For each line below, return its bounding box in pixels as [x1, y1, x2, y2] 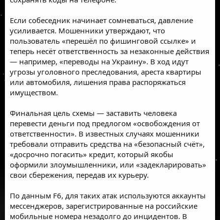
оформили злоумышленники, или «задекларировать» [10, 159, 206, 169]
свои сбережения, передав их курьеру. [10, 169, 149, 180]
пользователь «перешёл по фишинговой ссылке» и [10, 35, 196, 46]
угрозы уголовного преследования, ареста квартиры [10, 66, 201, 77]
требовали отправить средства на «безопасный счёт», [10, 138, 205, 149]
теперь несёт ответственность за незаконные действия [10, 46, 209, 56]
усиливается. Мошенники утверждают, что [10, 25, 165, 35]
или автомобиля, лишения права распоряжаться [10, 77, 186, 87]
